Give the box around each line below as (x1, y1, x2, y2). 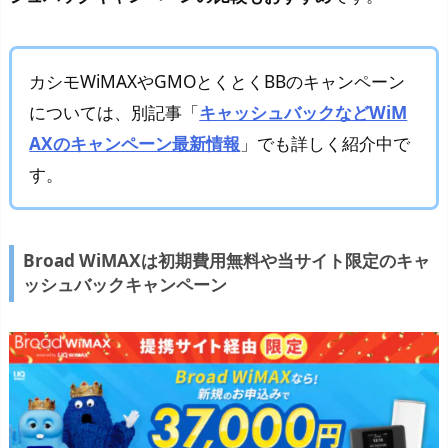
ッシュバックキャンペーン (22, 273, 227, 297)
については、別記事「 (29, 100, 200, 124)
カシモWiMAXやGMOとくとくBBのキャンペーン (29, 69, 406, 93)
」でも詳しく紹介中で (240, 131, 411, 155)
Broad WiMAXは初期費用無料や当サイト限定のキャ (22, 249, 430, 273)
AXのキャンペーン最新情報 (29, 131, 241, 155)
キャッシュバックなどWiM (199, 100, 408, 124)
